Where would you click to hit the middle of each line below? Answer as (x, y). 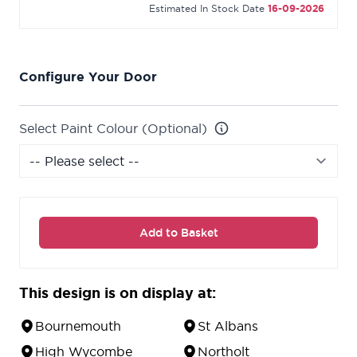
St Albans (228, 326)
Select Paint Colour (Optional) (113, 129)
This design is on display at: (118, 293)
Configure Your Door (88, 77)
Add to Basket (178, 233)
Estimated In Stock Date (207, 9)
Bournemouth (78, 326)
